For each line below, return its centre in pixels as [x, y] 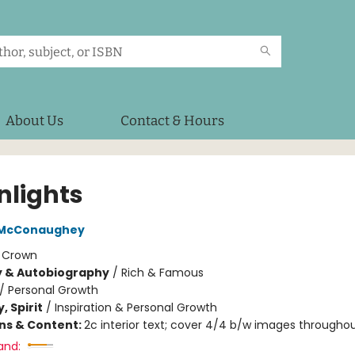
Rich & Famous [162, 273]
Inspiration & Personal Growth [136, 307]
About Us [34, 121]
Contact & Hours [172, 121]
